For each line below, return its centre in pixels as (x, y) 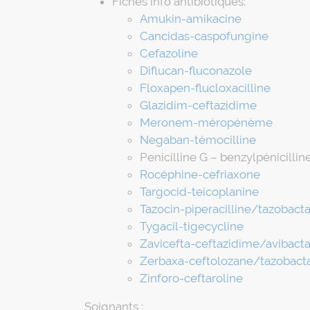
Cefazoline (169, 54)
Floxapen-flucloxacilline (205, 88)
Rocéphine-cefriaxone (200, 175)
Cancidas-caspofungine (204, 36)
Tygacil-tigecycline (192, 227)
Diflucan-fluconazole (196, 71)
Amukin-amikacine (191, 19)
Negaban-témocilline (198, 140)
